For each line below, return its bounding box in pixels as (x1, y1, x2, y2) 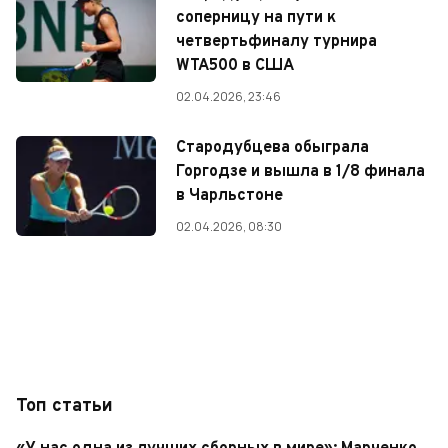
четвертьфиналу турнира (176, 32, 377, 53)
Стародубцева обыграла (176, 138, 369, 159)
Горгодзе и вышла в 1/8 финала (176, 162, 425, 183)
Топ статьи (16, 395, 113, 419)
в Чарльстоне (176, 186, 283, 207)
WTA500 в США (176, 56, 294, 77)
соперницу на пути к (176, 8, 336, 29)
